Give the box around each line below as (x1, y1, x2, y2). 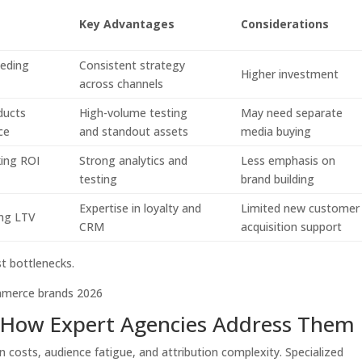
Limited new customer (241, 200, 360, 216)
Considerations (241, 16, 330, 32)
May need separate (241, 105, 343, 120)
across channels (79, 76, 164, 91)
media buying (241, 124, 312, 139)
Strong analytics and (79, 153, 188, 168)
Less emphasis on (241, 153, 336, 168)
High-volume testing (79, 105, 188, 120)
